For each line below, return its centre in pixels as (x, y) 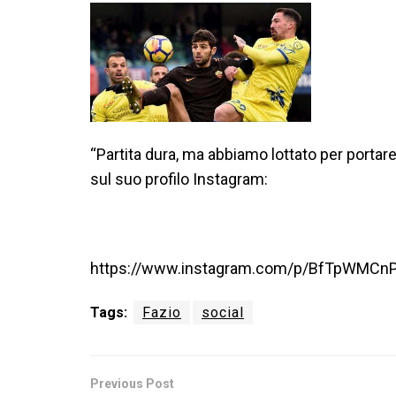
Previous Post (132, 384)
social (223, 313)
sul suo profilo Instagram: (179, 179)
